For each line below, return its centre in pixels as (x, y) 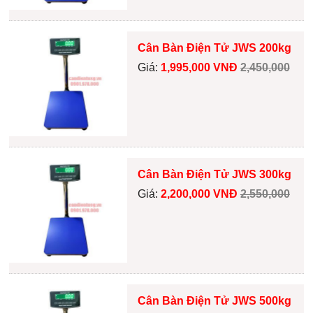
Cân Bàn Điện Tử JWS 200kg (214, 48)
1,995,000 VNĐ (200, 68)
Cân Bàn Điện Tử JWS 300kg (214, 175)
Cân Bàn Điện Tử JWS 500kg (214, 301)
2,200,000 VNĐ (200, 194)
